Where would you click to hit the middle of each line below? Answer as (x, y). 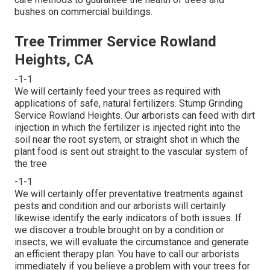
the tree (31, 164)
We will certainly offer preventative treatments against (129, 194)
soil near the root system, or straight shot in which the (127, 140)
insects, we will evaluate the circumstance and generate (132, 242)
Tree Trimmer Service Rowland (115, 42)
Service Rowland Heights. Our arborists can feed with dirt (135, 116)
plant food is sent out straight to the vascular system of (131, 152)
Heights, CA (54, 60)
